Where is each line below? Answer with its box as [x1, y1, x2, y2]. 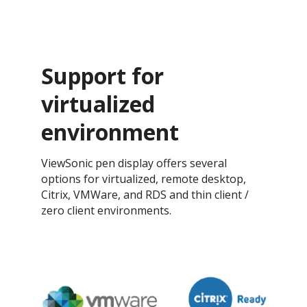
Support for [41, 61, 164, 91]
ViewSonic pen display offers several [41, 156, 227, 171]
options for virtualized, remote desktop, [41, 171, 246, 187]
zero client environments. [41, 203, 171, 219]
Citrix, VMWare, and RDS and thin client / [41, 187, 249, 203]
